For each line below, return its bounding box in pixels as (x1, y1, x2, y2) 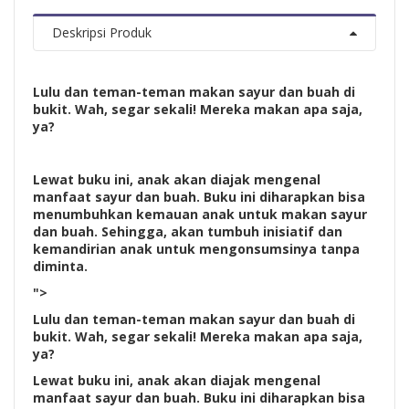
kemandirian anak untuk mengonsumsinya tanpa (33, 239, 360, 257)
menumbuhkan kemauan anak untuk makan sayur (33, 204, 367, 223)
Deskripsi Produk (52, 23, 152, 41)
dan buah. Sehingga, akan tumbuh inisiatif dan (33, 222, 342, 240)
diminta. (33, 257, 88, 275)
